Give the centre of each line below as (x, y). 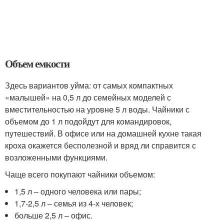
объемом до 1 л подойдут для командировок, (88, 121)
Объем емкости (37, 63)
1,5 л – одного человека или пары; (78, 191)
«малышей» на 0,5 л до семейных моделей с (88, 97)
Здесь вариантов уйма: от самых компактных (89, 85)
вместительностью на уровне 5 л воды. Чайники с (97, 109)
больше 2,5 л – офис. (54, 215)
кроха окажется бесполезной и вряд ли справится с (100, 145)
